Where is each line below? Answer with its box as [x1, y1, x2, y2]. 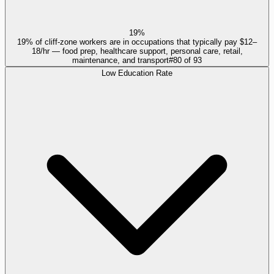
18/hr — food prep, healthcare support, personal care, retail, [31, 46, 243, 56]
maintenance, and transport [72, 56, 169, 65]
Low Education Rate [102, 68, 172, 78]
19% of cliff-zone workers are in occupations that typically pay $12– [17, 37, 257, 47]
